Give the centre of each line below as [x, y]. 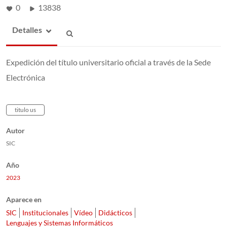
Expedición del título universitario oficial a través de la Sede [108, 62]
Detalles [27, 29]
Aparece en [24, 199]
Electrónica [26, 77]
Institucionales [45, 212]
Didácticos [115, 212]
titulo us [25, 109]
